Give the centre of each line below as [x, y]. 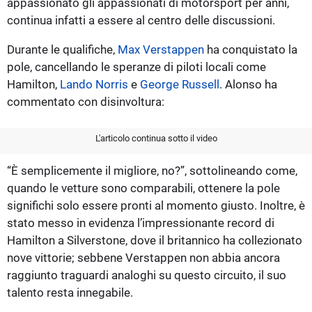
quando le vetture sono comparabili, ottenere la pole [143, 188]
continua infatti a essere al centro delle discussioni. [141, 20]
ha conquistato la [251, 49]
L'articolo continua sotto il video [156, 138]
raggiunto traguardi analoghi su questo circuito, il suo [147, 275]
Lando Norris [94, 84]
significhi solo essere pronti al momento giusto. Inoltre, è [156, 205]
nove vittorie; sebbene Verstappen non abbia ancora [143, 257]
